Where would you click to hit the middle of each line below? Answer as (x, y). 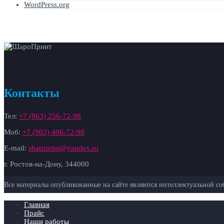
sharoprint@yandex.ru (63, 148)
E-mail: (16, 148)
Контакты (32, 93)
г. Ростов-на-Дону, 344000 (46, 164)
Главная (37, 205)
